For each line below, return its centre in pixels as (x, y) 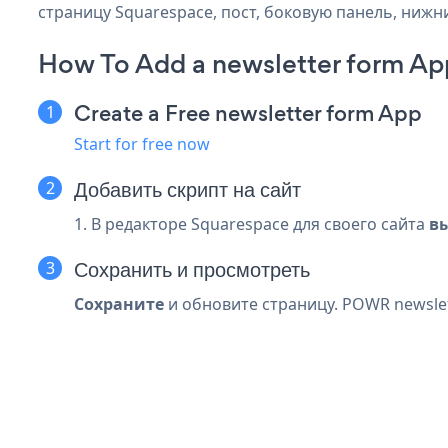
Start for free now (142, 143)
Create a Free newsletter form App (248, 113)
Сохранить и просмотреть (192, 269)
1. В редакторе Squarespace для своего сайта (251, 223)
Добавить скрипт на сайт (187, 189)
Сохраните (119, 303)
